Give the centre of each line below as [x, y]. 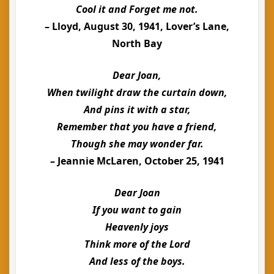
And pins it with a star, [137, 109]
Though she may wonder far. [137, 144]
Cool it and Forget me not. [137, 9]
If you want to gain [137, 210]
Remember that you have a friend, [137, 127]
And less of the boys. [137, 261]
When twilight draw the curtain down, [137, 92]
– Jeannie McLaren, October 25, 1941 [137, 161]
